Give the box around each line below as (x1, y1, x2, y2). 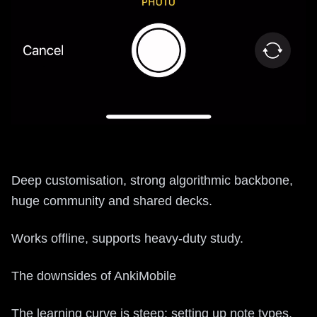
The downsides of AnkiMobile (11, 268, 176, 283)
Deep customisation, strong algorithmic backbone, (11, 173, 293, 188)
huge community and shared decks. (11, 193, 212, 208)
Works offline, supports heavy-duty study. (11, 231, 243, 246)
